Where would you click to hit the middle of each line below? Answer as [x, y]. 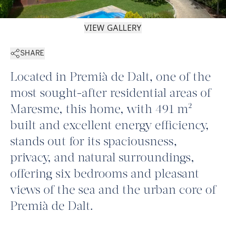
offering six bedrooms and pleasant [105, 175]
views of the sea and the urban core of [113, 191]
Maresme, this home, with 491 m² [101, 110]
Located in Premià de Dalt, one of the [110, 78]
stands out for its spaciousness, [94, 143]
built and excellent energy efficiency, [109, 126]
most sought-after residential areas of [110, 94]
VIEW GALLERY [113, 28]
